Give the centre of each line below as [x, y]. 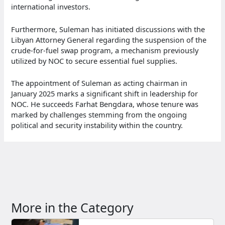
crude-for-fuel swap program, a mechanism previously [105, 50]
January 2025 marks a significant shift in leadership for [105, 94]
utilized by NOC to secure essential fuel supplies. [94, 61]
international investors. [51, 7]
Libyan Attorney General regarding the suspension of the [109, 39]
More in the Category [73, 207]
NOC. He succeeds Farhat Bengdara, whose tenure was [105, 104]
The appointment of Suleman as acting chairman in [99, 83]
